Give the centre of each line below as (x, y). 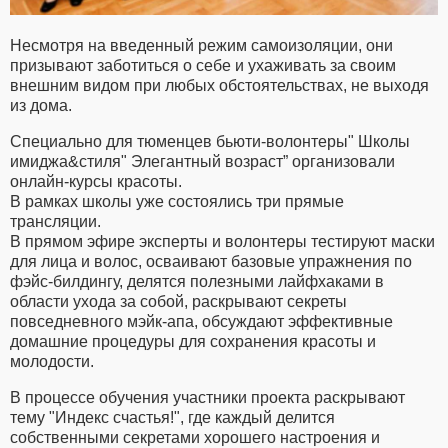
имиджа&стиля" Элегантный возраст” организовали (202, 161)
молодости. (52, 361)
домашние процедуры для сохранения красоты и (193, 341)
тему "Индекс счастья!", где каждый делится (172, 417)
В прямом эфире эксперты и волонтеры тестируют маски (222, 241)
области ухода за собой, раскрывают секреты (178, 301)
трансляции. (55, 221)
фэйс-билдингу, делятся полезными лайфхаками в (197, 281)
